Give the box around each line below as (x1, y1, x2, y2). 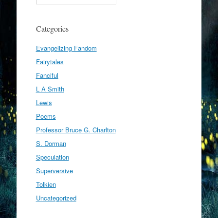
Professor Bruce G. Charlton (36, 125, 116, 134)
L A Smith (36, 84, 64, 93)
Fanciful (36, 71, 58, 80)
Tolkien (36, 180, 56, 189)
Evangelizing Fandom (36, 43, 97, 53)
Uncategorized (36, 193, 76, 202)
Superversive (36, 166, 73, 175)
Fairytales (36, 57, 64, 66)
